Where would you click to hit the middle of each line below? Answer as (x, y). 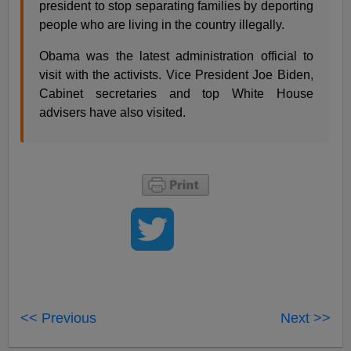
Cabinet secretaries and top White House (176, 94)
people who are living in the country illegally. (162, 25)
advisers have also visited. (113, 113)
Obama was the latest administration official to (176, 56)
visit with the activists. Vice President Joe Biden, (176, 75)
